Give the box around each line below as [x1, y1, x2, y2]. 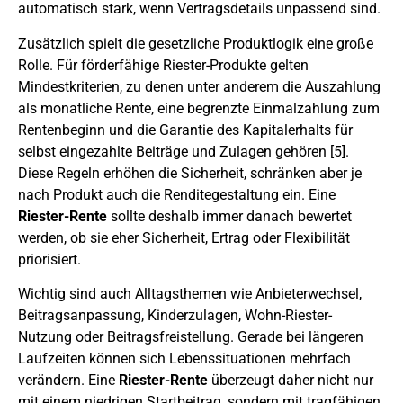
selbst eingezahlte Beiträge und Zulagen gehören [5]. [18, 142, 349, 160]
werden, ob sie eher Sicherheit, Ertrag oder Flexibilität [18, 228, 350, 246]
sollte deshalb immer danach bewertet [107, 207, 352, 225]
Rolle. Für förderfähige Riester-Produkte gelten [18, 56, 309, 74]
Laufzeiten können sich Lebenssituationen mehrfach [18, 350, 351, 368]
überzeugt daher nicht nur [208, 372, 373, 390]
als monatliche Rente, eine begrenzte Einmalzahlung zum [18, 99, 380, 117]
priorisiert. [18, 250, 81, 268]
